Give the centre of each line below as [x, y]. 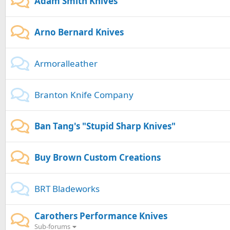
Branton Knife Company [84, 95]
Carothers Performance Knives [101, 216]
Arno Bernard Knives [79, 32]
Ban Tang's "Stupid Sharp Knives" [105, 126]
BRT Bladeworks [67, 189]
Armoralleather [66, 64]
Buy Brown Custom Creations [98, 158]
